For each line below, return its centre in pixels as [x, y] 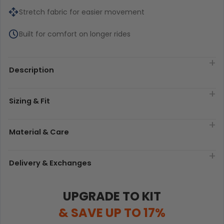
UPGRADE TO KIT [112, 196]
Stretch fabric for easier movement [82, 12]
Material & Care [39, 132]
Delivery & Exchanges [50, 163]
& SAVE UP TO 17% [112, 213]
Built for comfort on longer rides [75, 34]
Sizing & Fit [29, 101]
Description [31, 70]
